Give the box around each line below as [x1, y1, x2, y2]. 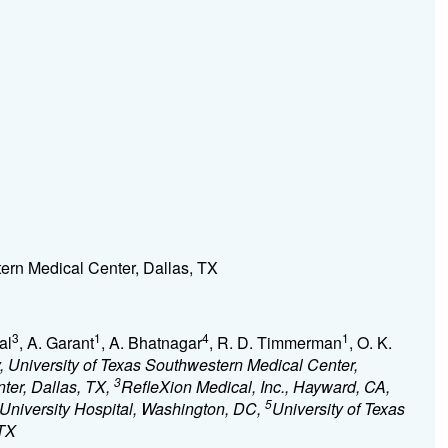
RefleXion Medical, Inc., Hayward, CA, [120, 375, 390, 398]
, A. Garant [18, 331, 94, 354]
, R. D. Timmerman [208, 331, 342, 354]
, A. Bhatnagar [100, 331, 202, 354]
